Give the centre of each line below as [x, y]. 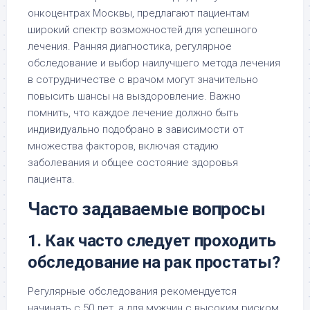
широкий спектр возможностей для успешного [143, 30]
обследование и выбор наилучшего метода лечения [154, 63]
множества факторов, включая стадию [123, 146]
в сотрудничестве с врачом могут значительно [143, 80]
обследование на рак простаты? [154, 262]
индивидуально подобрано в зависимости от [136, 129]
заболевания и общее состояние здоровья [133, 163]
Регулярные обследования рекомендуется [132, 291]
